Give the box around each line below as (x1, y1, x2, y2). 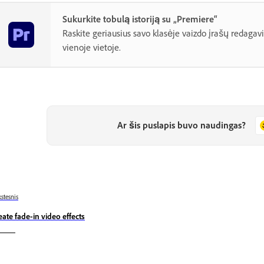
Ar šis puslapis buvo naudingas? (117, 120, 246, 131)
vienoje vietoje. (62, 42, 121, 54)
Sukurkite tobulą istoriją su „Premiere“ (62, 14, 217, 25)
